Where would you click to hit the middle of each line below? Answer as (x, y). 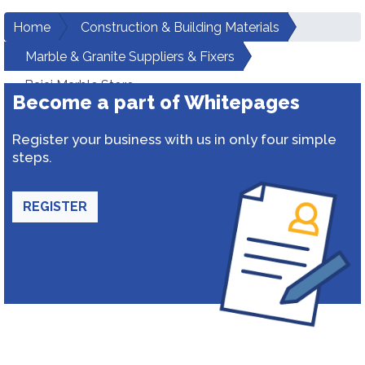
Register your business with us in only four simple (174, 139)
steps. (32, 157)
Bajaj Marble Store (79, 85)
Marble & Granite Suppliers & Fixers (130, 57)
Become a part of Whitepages (156, 102)
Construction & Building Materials (180, 27)
